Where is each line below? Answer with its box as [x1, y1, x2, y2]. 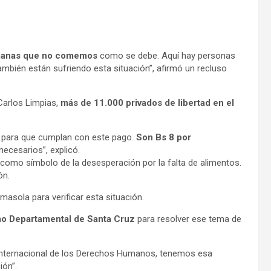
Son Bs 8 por [136, 131, 191, 143]
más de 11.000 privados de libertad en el [60, 97, 234, 108]
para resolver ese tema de [135, 213, 241, 224]
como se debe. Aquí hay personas [100, 50, 235, 61]
